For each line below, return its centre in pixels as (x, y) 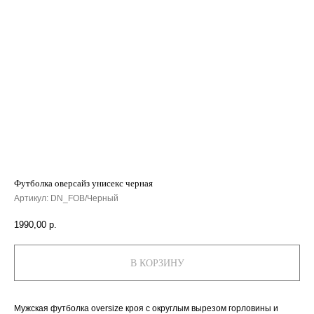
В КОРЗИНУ (157, 263)
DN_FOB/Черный (84, 198)
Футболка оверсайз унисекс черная (83, 183)
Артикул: (32, 198)
